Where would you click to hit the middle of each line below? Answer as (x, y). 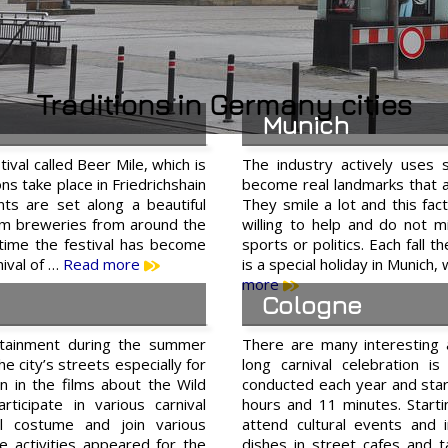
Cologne (312, 305)
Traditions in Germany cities (224, 104)
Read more (103, 264)
